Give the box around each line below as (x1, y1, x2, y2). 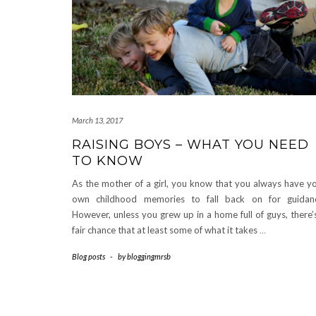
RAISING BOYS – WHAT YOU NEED (72, 137, 309, 153)
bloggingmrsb (127, 252, 171, 262)
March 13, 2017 (72, 116, 123, 126)
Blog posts (72, 252, 105, 262)
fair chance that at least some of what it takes (72, 224, 260, 236)
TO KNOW (72, 153, 143, 169)
